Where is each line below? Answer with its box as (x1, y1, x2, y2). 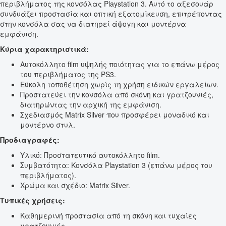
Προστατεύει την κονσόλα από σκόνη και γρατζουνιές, (20, 89, 213, 100)
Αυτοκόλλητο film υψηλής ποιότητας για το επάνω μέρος (20, 59, 219, 70)
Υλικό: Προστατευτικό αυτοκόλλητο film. (20, 150, 160, 160)
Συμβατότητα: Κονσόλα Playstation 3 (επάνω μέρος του (20, 160, 212, 171)
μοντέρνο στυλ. (20, 120, 75, 130)
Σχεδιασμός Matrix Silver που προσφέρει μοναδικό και (20, 109, 209, 120)
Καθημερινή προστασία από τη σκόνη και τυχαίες (20, 210, 197, 221)
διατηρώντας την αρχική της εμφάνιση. (20, 99, 161, 110)
